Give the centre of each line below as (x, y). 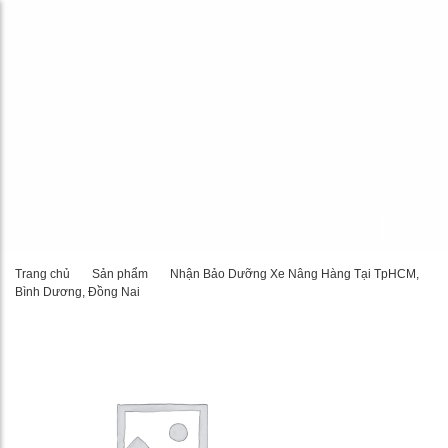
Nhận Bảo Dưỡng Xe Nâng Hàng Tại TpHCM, (294, 274)
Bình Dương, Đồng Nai (77, 292)
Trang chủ (42, 274)
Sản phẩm (120, 274)
